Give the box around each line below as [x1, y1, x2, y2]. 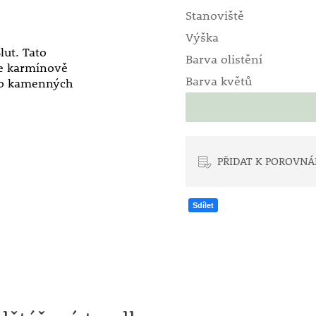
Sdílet [192, 201, 214, 209]
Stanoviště [185, 8, 244, 23]
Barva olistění [185, 51, 262, 67]
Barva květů [185, 73, 252, 89]
